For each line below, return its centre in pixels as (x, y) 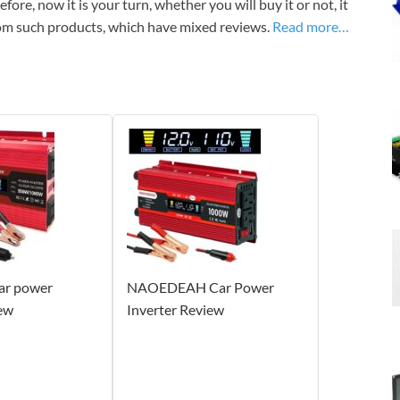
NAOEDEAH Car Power (200, 287)
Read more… (311, 27)
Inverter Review (175, 310)
